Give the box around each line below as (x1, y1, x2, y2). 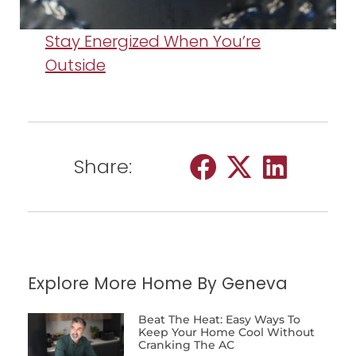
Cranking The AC (137, 338, 234, 353)
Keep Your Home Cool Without (137, 325, 315, 340)
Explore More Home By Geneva (28, 272, 288, 296)
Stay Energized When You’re (44, 29, 261, 52)
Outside (44, 53, 106, 76)
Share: (74, 153, 132, 180)
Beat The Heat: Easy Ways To (137, 312, 300, 327)
